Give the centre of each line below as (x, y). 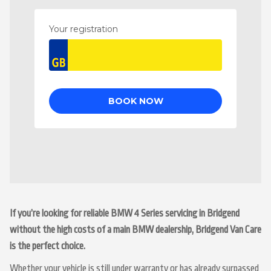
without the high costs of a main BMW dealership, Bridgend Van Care (135, 230)
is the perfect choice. (47, 246)
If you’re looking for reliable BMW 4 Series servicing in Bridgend (125, 214)
